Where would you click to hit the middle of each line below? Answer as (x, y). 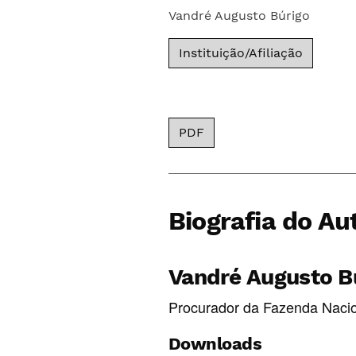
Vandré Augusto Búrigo (239, 15)
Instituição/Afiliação (240, 53)
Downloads (215, 344)
